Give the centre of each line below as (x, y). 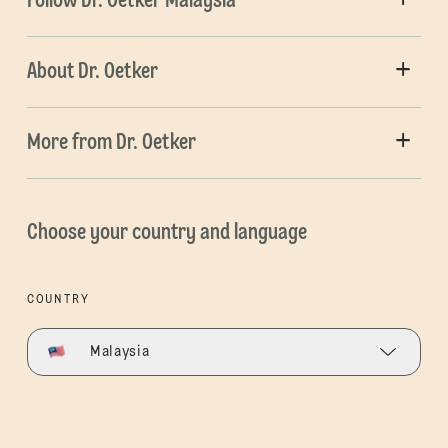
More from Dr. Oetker (111, 143)
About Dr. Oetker (92, 72)
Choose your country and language (166, 233)
